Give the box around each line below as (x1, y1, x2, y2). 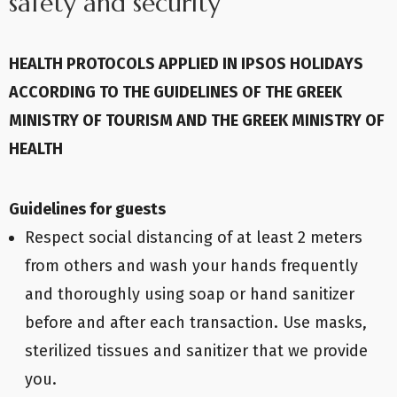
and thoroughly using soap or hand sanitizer (25, 284, 354, 304)
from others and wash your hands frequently (25, 256, 358, 276)
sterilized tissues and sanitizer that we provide (25, 341, 368, 361)
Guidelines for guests (9, 199, 166, 219)
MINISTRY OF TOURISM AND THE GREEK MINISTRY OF (9, 111, 385, 130)
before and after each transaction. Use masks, (25, 313, 367, 332)
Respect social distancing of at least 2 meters (25, 228, 362, 247)
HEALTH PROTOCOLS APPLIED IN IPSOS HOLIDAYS (9, 54, 363, 74)
